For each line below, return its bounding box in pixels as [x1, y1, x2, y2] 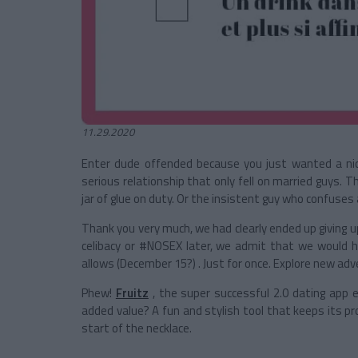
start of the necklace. [82, 319, 192, 338]
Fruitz [115, 284, 149, 303]
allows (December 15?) [82, 254, 196, 273]
